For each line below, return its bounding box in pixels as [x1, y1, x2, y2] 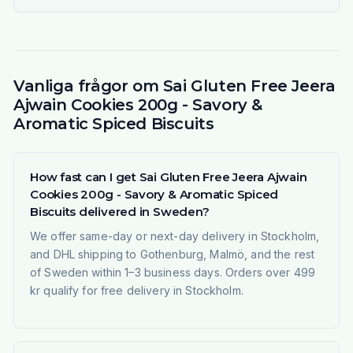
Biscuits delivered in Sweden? [29, 204, 210, 220]
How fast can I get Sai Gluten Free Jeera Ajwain [29, 169, 307, 185]
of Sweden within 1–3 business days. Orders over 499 [29, 266, 316, 280]
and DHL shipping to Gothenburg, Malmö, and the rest [29, 247, 315, 262]
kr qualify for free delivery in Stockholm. [29, 284, 243, 298]
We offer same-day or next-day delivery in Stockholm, [29, 229, 320, 243]
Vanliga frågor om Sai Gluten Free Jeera [13, 76, 336, 96]
